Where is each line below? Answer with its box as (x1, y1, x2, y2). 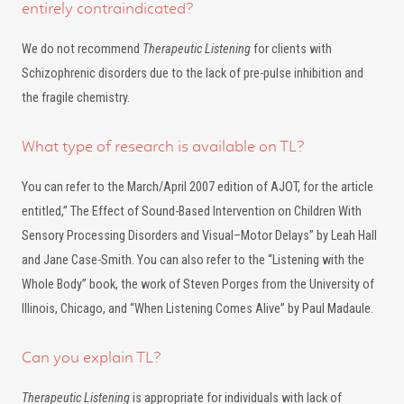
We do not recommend (22, 41, 142, 57)
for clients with (251, 41, 332, 57)
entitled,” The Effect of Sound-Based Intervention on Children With (22, 204, 362, 219)
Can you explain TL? (22, 348, 161, 366)
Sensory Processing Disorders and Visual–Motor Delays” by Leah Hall (22, 228, 377, 243)
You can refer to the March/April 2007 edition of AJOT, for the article (22, 179, 373, 195)
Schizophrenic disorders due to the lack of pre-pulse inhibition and (22, 66, 363, 81)
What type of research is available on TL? (22, 137, 305, 155)
